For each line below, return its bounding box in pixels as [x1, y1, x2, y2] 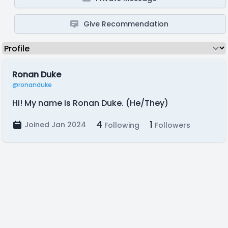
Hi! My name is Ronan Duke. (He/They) [12, 97, 168, 109]
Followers [153, 120, 190, 130]
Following [102, 120, 139, 130]
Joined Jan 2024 [24, 120, 86, 130]
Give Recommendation [83, 19, 169, 29]
